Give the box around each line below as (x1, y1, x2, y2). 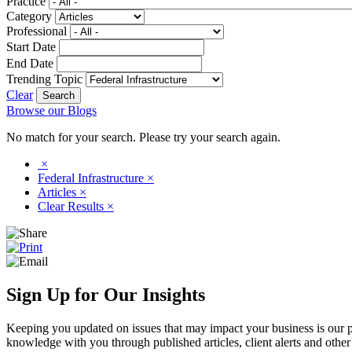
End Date (6, 56, 53, 70)
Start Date (6, 39, 56, 53)
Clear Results (38, 199, 107, 213)
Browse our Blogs (6, 103, 97, 117)
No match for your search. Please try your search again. (6, 130, 280, 144)
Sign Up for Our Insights (6, 284, 205, 305)
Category (6, 9, 52, 23)
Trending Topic (6, 71, 82, 86)
